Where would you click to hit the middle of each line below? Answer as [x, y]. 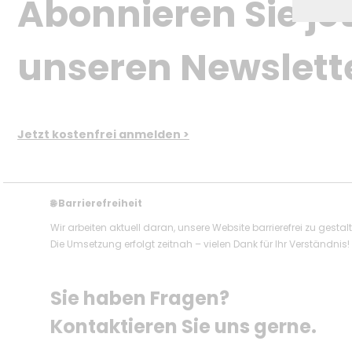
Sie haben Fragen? [142, 299]
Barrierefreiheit [99, 203]
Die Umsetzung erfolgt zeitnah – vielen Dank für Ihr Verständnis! [200, 244]
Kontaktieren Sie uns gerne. [183, 327]
